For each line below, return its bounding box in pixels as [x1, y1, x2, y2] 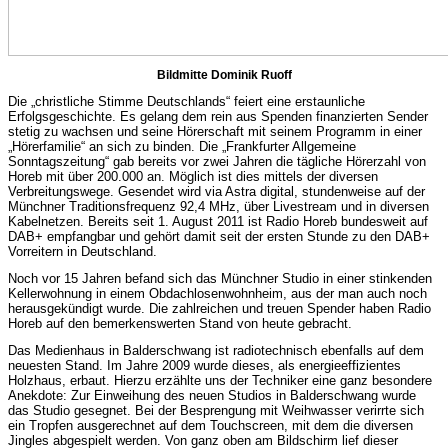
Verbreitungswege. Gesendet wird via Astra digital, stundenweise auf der [8, 183, 425, 199]
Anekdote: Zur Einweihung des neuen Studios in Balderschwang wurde [8, 387, 416, 403]
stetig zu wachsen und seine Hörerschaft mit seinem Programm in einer [8, 123, 422, 139]
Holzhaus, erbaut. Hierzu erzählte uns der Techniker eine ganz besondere [8, 372, 432, 388]
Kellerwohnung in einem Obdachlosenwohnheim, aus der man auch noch [8, 285, 427, 301]
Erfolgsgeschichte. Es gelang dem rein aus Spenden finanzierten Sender [8, 108, 428, 124]
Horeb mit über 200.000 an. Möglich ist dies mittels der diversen [8, 168, 378, 184]
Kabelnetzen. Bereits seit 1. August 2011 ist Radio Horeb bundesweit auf [8, 213, 428, 229]
